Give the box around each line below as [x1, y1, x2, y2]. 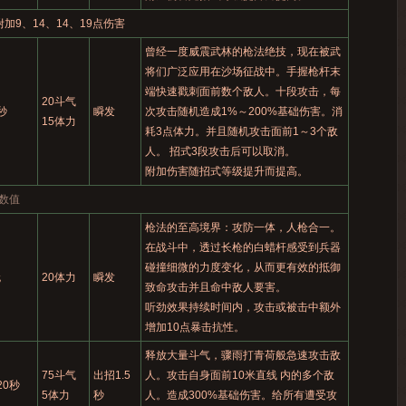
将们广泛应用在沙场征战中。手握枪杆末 [144, 65, 341, 78]
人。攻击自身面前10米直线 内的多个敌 [144, 369, 334, 382]
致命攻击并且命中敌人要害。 [144, 281, 286, 294]
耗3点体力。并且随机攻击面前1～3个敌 [144, 125, 338, 138]
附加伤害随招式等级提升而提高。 [144, 165, 308, 178]
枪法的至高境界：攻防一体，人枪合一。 [144, 221, 341, 234]
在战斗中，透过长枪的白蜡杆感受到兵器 [144, 241, 341, 254]
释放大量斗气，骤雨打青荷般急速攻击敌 [144, 349, 341, 362]
